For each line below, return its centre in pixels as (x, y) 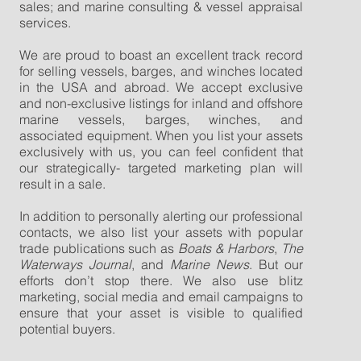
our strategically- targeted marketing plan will (161, 168)
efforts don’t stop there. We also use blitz (161, 280)
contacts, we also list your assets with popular (161, 232)
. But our (276, 264)
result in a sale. (62, 184)
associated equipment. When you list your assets (161, 135)
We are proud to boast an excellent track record (161, 55)
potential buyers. (67, 329)
